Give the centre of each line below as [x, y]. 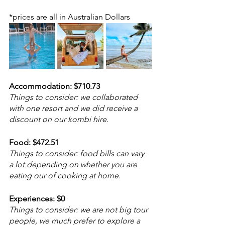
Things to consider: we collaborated [74, 97]
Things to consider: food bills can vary [78, 153]
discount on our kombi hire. [59, 119]
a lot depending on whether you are [74, 164]
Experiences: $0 [37, 198]
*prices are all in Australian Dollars [70, 17]
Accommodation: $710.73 [54, 86]
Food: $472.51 [34, 142]
